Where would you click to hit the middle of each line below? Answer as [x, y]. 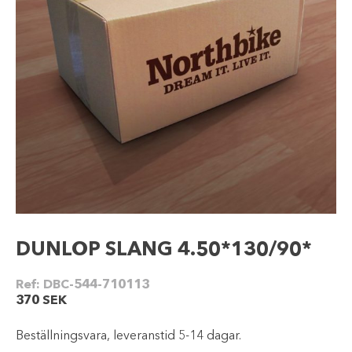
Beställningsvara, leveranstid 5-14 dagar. [128, 336]
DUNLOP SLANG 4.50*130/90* [164, 250]
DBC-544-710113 [96, 285]
